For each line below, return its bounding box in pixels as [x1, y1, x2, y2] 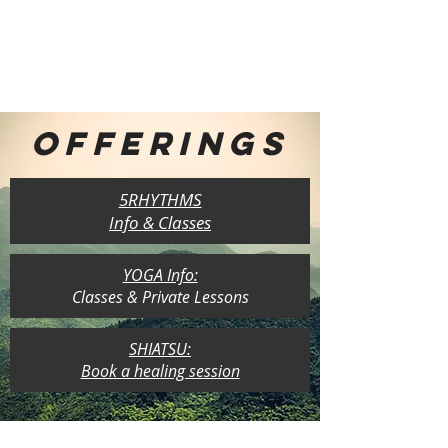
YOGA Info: [122, 264, 198, 286]
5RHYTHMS [118, 188, 202, 211]
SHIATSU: [129, 338, 191, 360]
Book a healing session [80, 360, 240, 382]
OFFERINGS [30, 123, 290, 164]
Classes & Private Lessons [71, 286, 249, 308]
